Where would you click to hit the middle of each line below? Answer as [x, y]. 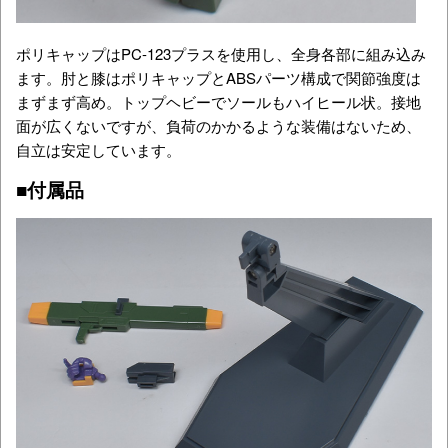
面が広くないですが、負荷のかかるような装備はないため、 [218, 126]
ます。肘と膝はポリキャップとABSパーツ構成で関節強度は [218, 78]
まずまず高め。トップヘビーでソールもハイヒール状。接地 [218, 102]
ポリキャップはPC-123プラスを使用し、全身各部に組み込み [221, 54]
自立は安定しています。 [98, 150]
